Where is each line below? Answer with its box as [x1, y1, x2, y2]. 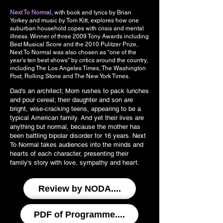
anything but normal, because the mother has [10, 123, 140, 130]
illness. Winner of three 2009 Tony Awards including [10, 33, 149, 40]
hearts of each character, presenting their [10, 150, 128, 157]
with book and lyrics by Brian [53, 9, 131, 16]
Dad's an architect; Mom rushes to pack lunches [10, 87, 149, 95]
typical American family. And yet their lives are [10, 114, 144, 121]
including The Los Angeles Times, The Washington [10, 65, 146, 72]
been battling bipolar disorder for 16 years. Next [10, 132, 146, 139]
